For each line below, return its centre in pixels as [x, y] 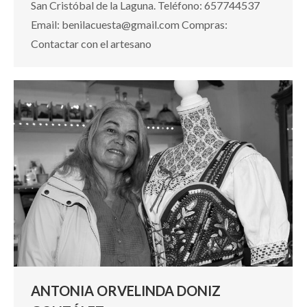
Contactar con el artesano [91, 43]
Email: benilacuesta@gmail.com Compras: [129, 24]
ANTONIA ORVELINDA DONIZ [126, 290]
